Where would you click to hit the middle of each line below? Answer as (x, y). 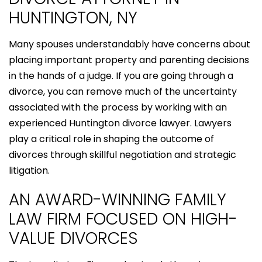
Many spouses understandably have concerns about (130, 44)
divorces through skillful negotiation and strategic (123, 154)
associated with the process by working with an (118, 107)
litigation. (29, 170)
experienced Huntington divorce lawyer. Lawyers (120, 123)
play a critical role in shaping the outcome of (111, 139)
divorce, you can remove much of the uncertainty (123, 91)
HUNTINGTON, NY (73, 18)
